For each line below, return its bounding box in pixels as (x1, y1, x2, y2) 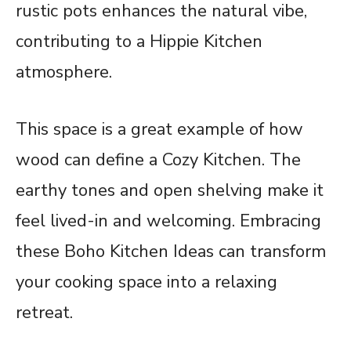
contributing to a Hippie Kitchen (16, 30, 262, 54)
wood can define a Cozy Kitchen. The (16, 148, 301, 172)
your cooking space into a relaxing (16, 270, 277, 295)
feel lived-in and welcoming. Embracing (16, 209, 321, 233)
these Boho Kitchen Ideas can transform (16, 240, 326, 264)
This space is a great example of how (16, 118, 303, 142)
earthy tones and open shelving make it (16, 179, 324, 203)
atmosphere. (16, 60, 112, 85)
